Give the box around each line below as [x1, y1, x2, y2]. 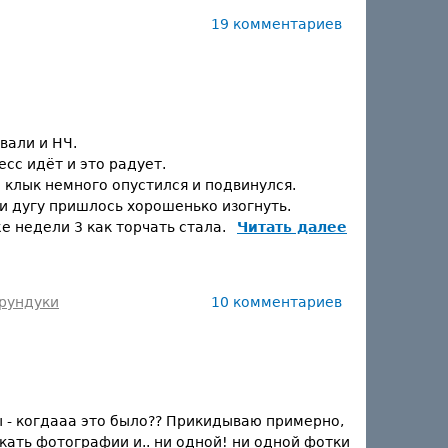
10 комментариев [211, 293, 342, 310]
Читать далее [237, 219, 347, 235]
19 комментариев [211, 15, 342, 32]
